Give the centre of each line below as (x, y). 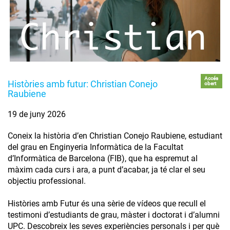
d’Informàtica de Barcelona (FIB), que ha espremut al (103, 159)
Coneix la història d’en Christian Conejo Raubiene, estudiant (115, 136)
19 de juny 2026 (37, 114)
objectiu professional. (47, 181)
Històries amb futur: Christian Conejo (83, 84)
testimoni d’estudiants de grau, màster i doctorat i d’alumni (114, 215)
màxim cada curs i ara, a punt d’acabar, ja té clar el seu (107, 170)
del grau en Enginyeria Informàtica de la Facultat (95, 147)
